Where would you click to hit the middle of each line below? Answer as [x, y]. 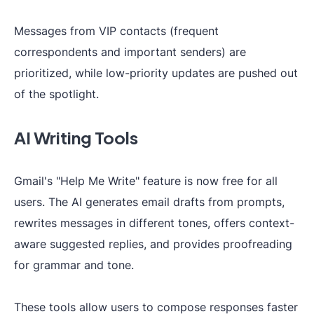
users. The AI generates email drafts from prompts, [149, 202]
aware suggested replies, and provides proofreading [153, 244]
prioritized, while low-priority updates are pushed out [156, 73]
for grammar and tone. [74, 265]
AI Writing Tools [76, 137]
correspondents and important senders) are [130, 52]
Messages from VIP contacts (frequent [116, 31]
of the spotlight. [56, 94]
